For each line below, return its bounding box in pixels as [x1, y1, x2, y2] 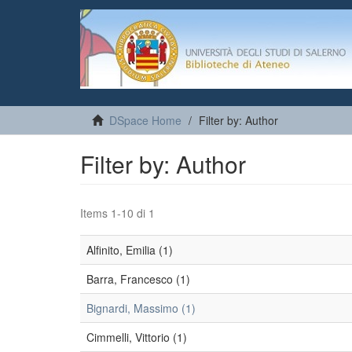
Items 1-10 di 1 [80, 205, 155, 221]
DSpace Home [109, 112, 181, 128]
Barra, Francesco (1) [86, 271, 190, 287]
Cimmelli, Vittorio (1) [86, 329, 187, 345]
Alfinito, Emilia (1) [86, 242, 173, 258]
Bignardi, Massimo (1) [86, 300, 196, 316]
